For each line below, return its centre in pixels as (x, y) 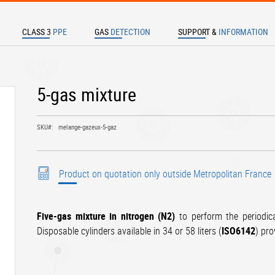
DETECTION (130, 32)
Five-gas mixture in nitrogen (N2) (108, 216)
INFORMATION (243, 32)
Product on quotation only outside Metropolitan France (165, 174)
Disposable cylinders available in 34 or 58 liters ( (130, 231)
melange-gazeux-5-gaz (88, 127)
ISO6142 (239, 231)
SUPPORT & (197, 32)
